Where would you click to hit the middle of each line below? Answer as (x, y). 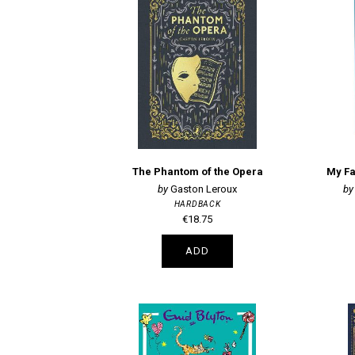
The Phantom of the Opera (197, 172)
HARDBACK (197, 204)
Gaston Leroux (204, 189)
